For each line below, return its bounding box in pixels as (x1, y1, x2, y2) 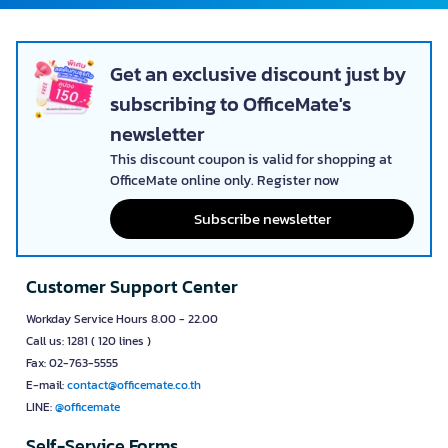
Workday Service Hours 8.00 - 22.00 (26, 310, 218, 329)
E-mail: (26, 376, 67, 395)
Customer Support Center (26, 273, 238, 301)
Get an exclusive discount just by (110, 59, 406, 90)
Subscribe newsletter (193, 207, 331, 231)
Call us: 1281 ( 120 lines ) (26, 332, 151, 351)
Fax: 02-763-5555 (26, 354, 118, 373)
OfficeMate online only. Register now (110, 170, 339, 192)
